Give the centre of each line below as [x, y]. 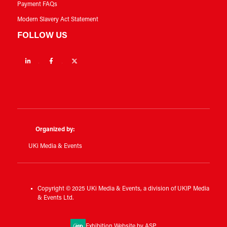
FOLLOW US [42, 35]
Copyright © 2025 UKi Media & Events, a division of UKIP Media [123, 189]
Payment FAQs [37, 4]
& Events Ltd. [55, 198]
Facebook [75, 61]
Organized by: [55, 129]
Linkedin [50, 61]
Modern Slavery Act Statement [58, 20]
